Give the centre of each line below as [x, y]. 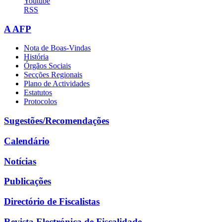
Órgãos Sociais [47, 66]
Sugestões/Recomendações [56, 121]
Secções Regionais [53, 75]
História [36, 57]
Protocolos [40, 102]
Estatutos [38, 93]
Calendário [27, 141]
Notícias [20, 161]
